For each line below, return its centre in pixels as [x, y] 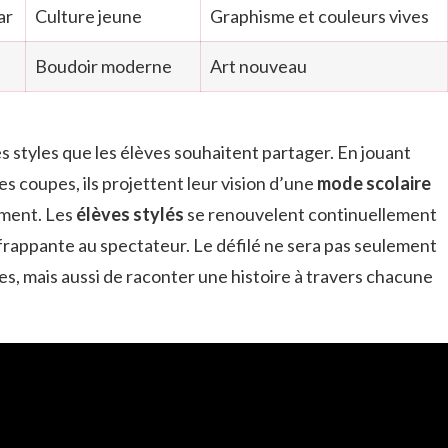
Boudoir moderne [103, 65]
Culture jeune [88, 15]
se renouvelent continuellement [310, 213]
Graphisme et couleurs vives [319, 15]
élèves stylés [130, 213]
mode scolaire [374, 182]
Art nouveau [258, 65]
